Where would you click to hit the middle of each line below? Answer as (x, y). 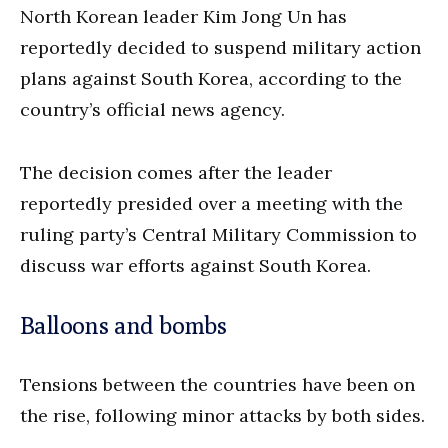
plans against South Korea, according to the (211, 78)
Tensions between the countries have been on (217, 384)
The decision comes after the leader (176, 172)
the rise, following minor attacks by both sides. (222, 415)
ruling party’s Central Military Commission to (218, 234)
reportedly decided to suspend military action (220, 47)
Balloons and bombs (123, 324)
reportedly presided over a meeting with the (211, 203)
